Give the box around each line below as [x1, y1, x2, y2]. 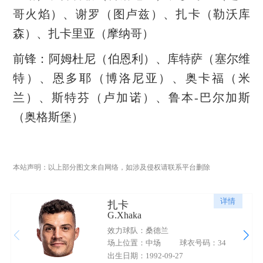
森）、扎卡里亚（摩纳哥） [12, 26, 154, 40]
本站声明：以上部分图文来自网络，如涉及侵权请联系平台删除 [12, 163, 210, 171]
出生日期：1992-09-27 [107, 251, 183, 260]
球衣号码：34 [179, 238, 226, 248]
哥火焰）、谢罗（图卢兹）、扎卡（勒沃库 [12, 7, 251, 21]
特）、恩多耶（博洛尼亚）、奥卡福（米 [12, 71, 251, 85]
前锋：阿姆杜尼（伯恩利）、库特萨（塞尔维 [12, 52, 251, 65]
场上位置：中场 [107, 238, 161, 248]
